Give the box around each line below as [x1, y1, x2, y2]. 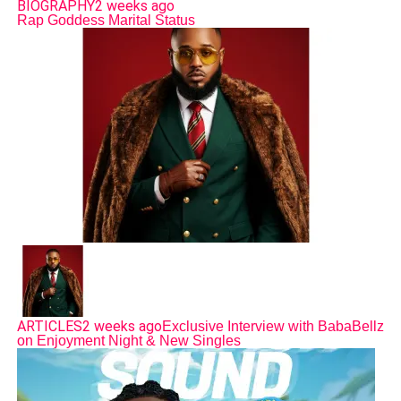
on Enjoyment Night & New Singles [16, 332, 241, 348]
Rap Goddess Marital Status [16, 12, 195, 28]
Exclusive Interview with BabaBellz [161, 318, 384, 334]
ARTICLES [16, 317, 82, 335]
